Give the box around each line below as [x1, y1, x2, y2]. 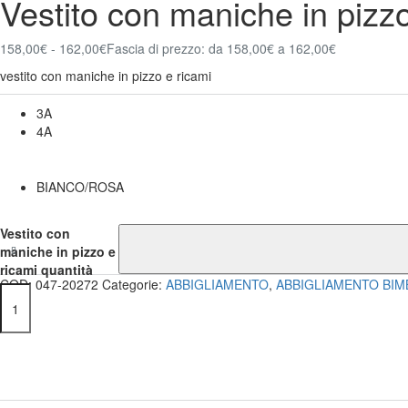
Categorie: [102, 275, 166, 294]
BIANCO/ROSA [36, 178, 124, 197]
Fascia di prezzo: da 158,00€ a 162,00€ [107, 39, 336, 58]
